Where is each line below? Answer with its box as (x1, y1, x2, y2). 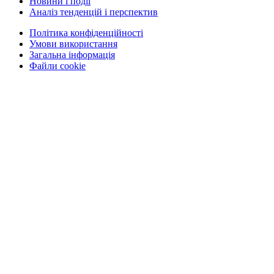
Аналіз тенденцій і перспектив (29, 7, 158, 18)
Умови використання (29, 39, 117, 50)
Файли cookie (29, 61, 86, 72)
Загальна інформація (29, 50, 115, 61)
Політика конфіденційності (29, 28, 143, 39)
